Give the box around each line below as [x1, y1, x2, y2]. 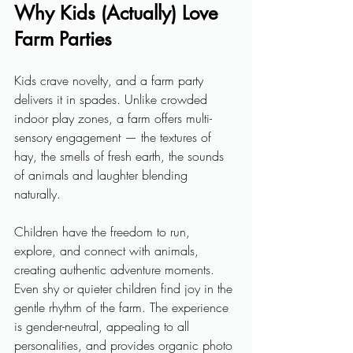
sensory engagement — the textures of [14, 128, 215, 146]
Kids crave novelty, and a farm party [14, 72, 207, 89]
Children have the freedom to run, [14, 223, 194, 240]
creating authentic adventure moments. [14, 261, 218, 278]
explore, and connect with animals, [14, 242, 203, 259]
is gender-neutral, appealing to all [14, 318, 193, 335]
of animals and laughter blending [14, 166, 191, 184]
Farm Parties [14, 27, 112, 51]
